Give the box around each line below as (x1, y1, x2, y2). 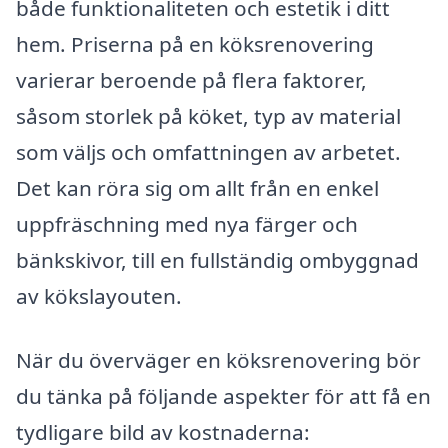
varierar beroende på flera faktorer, (16, 65, 367, 94)
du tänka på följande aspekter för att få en (16, 381, 431, 410)
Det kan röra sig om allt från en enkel (16, 173, 379, 202)
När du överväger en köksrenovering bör (16, 345, 421, 374)
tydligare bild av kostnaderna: (16, 417, 310, 446)
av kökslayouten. (16, 281, 182, 310)
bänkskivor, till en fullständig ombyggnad (16, 245, 419, 274)
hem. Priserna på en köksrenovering (16, 29, 374, 58)
